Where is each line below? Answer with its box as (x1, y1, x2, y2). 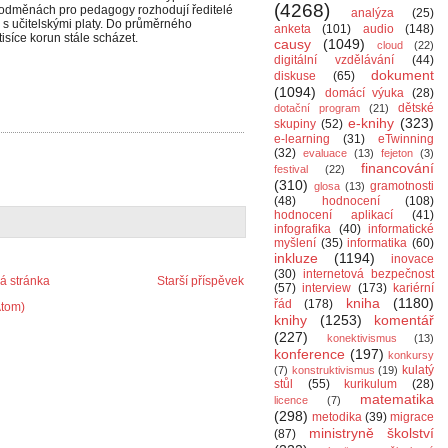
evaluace (303, 147, 347, 159)
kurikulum (344, 377, 398, 391)
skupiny (274, 117, 316, 131)
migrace (390, 410, 434, 424)
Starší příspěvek (157, 274, 244, 288)
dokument (371, 67, 434, 83)
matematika (360, 391, 434, 407)
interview (302, 281, 352, 295)
